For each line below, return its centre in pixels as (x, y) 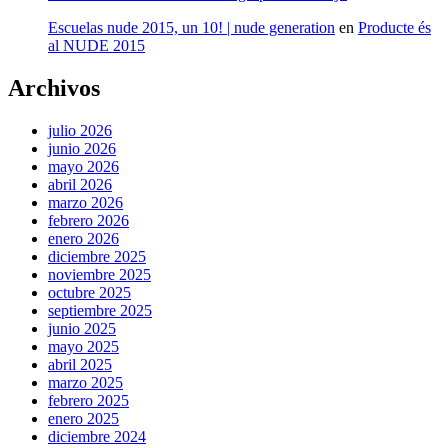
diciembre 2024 (97, 437)
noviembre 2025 (99, 275)
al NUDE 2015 (96, 46)
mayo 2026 (83, 167)
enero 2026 (83, 239)
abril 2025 (80, 365)
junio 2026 (82, 149)
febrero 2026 (88, 221)
